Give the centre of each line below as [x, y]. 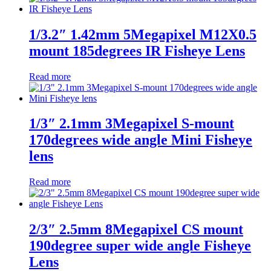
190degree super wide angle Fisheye [140, 246]
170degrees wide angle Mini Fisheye [141, 140]
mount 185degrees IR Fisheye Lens [137, 51]
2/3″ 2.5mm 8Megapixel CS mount [136, 230]
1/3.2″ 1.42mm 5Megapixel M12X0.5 [143, 34]
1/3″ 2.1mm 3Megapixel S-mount [132, 124]
